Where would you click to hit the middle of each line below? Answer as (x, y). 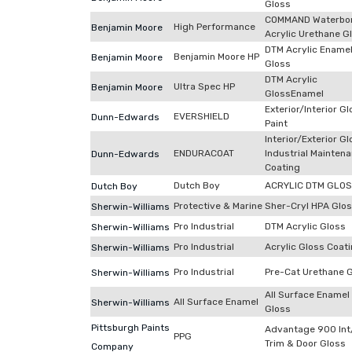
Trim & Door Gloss (305, 343)
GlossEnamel (294, 93)
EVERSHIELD (202, 116)
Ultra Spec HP (204, 86)
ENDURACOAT (204, 153)
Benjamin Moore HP (216, 57)
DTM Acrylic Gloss (305, 226)
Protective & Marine (218, 206)
